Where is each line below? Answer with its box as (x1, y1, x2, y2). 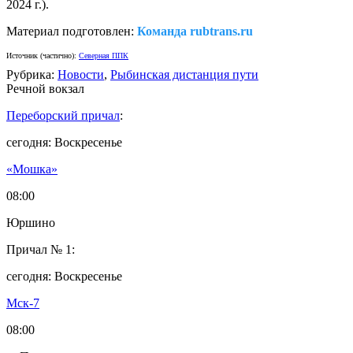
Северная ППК (79, 51, 128, 61)
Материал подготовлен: (6, 24, 137, 39)
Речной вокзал (6, 82, 84, 96)
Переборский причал (6, 109, 120, 123)
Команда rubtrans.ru (137, 24, 253, 39)
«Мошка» (6, 162, 58, 176)
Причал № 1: (6, 243, 75, 257)
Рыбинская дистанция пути (110, 68, 258, 82)
